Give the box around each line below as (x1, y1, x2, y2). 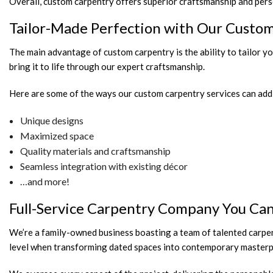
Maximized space (19, 130, 94, 142)
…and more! (19, 175, 69, 188)
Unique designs (19, 115, 83, 127)
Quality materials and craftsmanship (19, 145, 171, 157)
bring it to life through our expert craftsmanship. (9, 61, 205, 73)
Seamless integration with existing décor (19, 160, 188, 172)
